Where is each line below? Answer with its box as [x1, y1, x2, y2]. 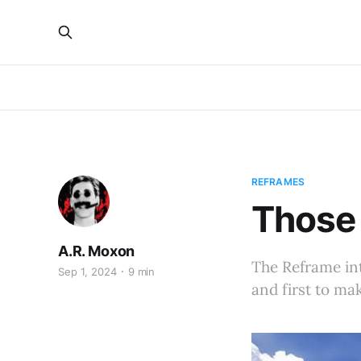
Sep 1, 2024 [58, 265, 117, 278]
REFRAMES [251, 176, 305, 188]
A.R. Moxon [58, 243, 135, 259]
